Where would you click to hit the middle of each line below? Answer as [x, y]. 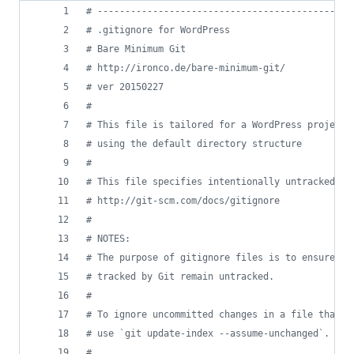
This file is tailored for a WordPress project [222, 125]
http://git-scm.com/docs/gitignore [186, 201]
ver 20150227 [128, 87]
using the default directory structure [197, 144]
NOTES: [111, 239]
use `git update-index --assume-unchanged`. [211, 333]
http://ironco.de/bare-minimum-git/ [188, 68]
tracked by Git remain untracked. [183, 277]
